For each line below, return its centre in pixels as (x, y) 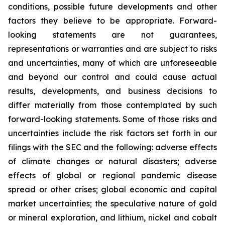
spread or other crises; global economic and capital (113, 189)
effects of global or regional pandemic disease (113, 175)
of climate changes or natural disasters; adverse (113, 161)
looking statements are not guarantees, (113, 35)
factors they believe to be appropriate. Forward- (113, 21)
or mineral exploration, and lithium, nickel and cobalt (113, 217)
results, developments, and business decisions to (113, 91)
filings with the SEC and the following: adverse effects (113, 147)
